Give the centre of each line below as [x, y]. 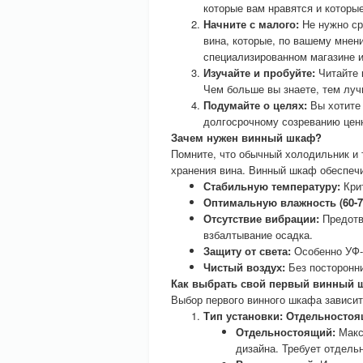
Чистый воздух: [244, 267]
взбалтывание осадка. [258, 235]
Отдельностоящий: [286, 332]
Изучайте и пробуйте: [259, 73]
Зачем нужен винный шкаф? [246, 137]
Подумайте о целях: [255, 105]
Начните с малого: [251, 24]
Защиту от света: [247, 251]
